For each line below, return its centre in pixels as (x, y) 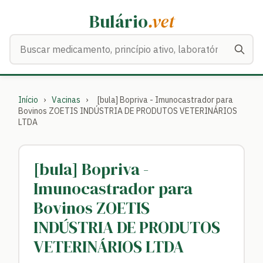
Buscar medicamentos (56, 41)
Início (28, 100)
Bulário (118, 21)
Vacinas (66, 100)
